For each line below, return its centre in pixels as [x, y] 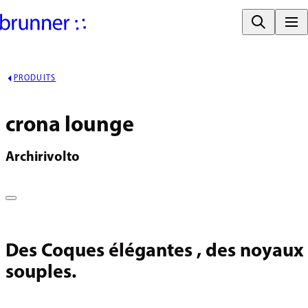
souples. [41, 273]
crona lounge [70, 126]
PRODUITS [35, 78]
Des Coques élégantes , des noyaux [155, 252]
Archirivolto [43, 158]
